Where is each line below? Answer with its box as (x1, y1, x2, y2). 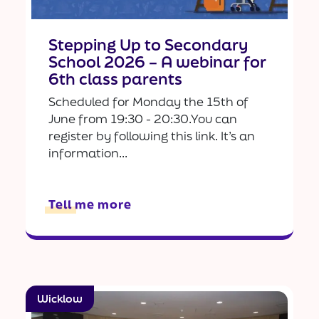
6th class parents (48, 68, 182, 89)
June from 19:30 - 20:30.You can (48, 110, 237, 127)
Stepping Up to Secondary (48, 33, 248, 55)
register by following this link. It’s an (48, 127, 255, 144)
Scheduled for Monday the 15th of (48, 93, 249, 110)
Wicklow (37, 291, 83, 305)
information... (48, 144, 127, 161)
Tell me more (48, 195, 132, 212)
